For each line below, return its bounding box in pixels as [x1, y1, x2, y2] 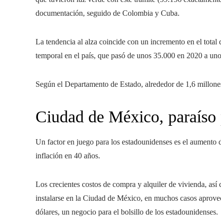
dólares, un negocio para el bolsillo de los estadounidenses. [36, 208, 218, 216]
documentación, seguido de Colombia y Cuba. [36, 9, 180, 17]
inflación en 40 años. [36, 151, 100, 160]
